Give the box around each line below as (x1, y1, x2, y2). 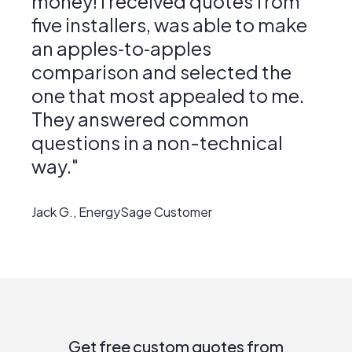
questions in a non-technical (31, 130, 283, 155)
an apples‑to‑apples (31, 36, 211, 60)
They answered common (31, 107, 249, 131)
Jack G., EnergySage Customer (31, 203, 212, 221)
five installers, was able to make (31, 13, 307, 37)
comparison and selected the (31, 60, 291, 84)
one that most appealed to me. (31, 83, 304, 108)
